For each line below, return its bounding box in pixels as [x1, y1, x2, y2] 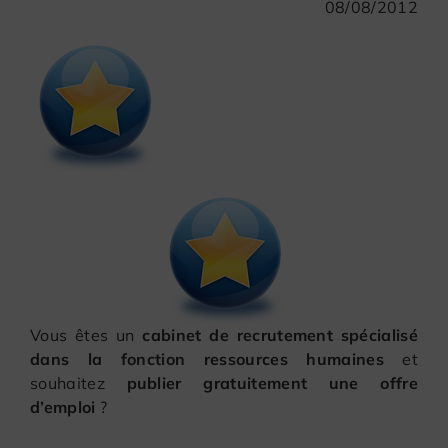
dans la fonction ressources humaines [30, 348, 384, 369]
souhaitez [30, 372, 127, 393]
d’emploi [30, 396, 96, 417]
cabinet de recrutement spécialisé [134, 324, 418, 345]
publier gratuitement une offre [126, 372, 418, 393]
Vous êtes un [30, 324, 135, 345]
